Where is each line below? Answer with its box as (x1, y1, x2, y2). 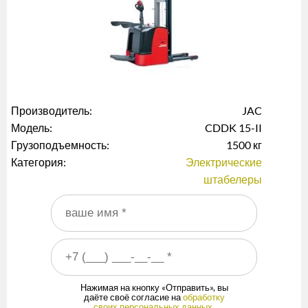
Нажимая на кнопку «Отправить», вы (80, 281, 228, 293)
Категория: (11, 155, 68, 168)
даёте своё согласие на (83, 291, 183, 302)
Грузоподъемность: (11, 137, 111, 151)
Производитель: (11, 103, 94, 117)
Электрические (186, 155, 262, 168)
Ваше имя (11, 196, 64, 210)
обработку (182, 291, 225, 302)
